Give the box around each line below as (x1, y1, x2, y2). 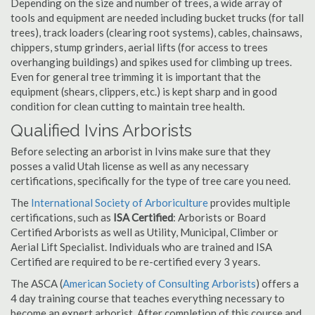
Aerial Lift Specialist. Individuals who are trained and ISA (11, 240, 272, 253)
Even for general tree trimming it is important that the (11, 70, 261, 83)
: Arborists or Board (173, 211, 266, 224)
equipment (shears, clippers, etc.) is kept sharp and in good (11, 85, 277, 98)
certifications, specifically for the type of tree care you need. (11, 174, 290, 187)
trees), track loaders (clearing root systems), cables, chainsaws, (11, 26, 302, 39)
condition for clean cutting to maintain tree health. (11, 100, 245, 112)
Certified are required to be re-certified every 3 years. (11, 255, 260, 268)
